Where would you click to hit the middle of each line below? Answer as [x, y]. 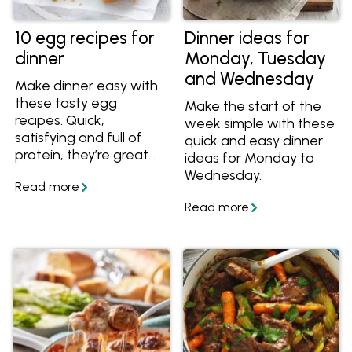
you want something [81, 189]
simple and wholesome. [90, 206]
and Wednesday [250, 79]
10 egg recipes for [85, 38]
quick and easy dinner [254, 140]
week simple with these [260, 123]
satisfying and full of [79, 137]
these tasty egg [66, 102]
